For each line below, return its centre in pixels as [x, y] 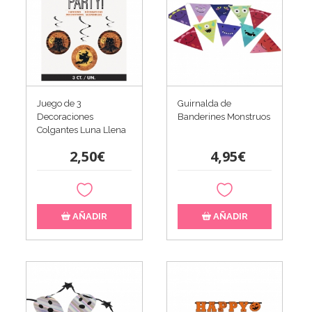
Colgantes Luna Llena [82, 130]
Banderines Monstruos [224, 116]
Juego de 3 [60, 103]
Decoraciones [65, 116]
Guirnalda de [204, 103]
